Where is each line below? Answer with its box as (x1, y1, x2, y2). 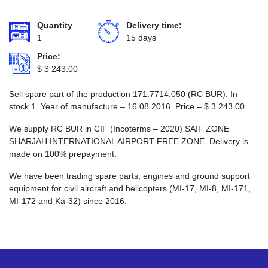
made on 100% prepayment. (9, 149, 117, 159)
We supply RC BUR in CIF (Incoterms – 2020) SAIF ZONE (9, 124, 229, 133)
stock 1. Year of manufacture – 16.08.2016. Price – (9, 102, 204, 111)
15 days (126, 33, 156, 42)
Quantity (37, 20, 72, 30)
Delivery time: (126, 20, 182, 30)
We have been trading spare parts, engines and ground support (9, 171, 250, 181)
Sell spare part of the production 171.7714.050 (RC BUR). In (9, 89, 237, 99)
